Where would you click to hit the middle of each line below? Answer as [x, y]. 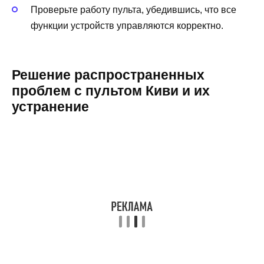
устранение [50, 107]
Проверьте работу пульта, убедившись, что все [133, 10]
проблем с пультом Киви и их [111, 91]
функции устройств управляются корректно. [127, 26]
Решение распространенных [108, 75]
